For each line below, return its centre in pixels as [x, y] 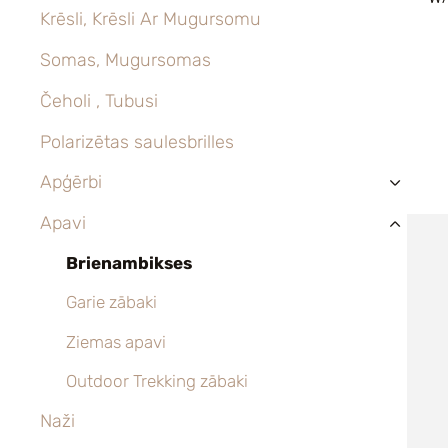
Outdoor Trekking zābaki [156, 380]
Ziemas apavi [115, 341]
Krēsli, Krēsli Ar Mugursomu [150, 19]
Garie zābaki [111, 302]
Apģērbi [71, 182]
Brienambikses [128, 263]
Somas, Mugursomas [125, 60]
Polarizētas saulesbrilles [137, 141]
